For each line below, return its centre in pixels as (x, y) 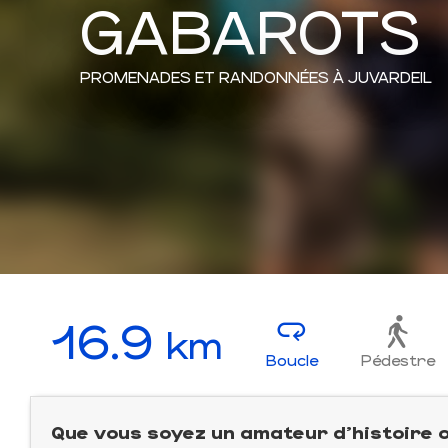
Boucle (291, 359)
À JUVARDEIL (382, 76)
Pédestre (397, 359)
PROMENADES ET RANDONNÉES (204, 76)
